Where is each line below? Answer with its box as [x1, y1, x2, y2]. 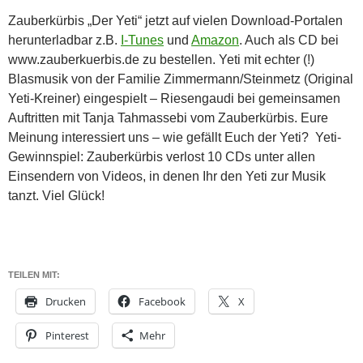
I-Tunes [121, 32, 164, 47]
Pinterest [45, 327, 89, 343]
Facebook [139, 293, 186, 309]
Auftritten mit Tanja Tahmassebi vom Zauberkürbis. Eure [8, 110, 328, 125]
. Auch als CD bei [239, 32, 339, 47]
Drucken [45, 293, 86, 309]
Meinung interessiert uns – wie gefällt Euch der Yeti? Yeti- [8, 130, 341, 144]
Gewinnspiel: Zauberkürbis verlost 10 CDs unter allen [8, 149, 315, 164]
